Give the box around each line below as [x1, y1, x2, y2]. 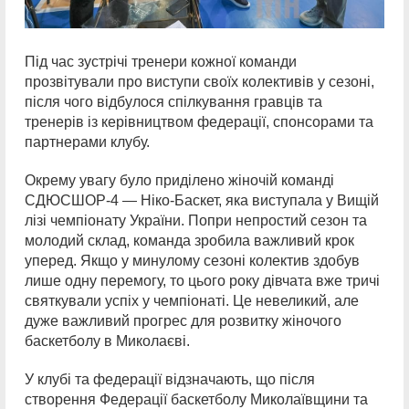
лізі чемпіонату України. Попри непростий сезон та [25, 212, 367, 228]
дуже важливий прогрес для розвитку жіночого [25, 312, 341, 329]
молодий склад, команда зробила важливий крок [25, 232, 354, 248]
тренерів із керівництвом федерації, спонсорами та [25, 113, 373, 130]
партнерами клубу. [25, 133, 150, 150]
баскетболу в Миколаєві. [25, 332, 190, 349]
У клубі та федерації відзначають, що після [25, 371, 315, 387]
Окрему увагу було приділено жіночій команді [25, 172, 334, 188]
